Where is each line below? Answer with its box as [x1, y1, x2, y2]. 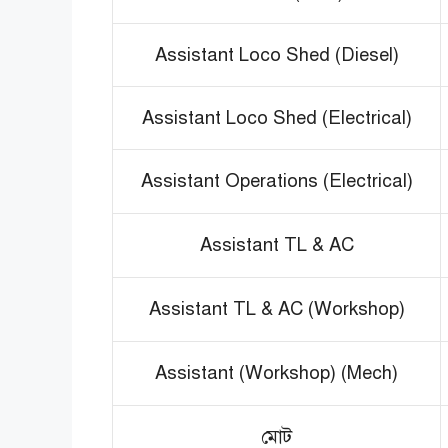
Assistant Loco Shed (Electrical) [141, 105, 412, 129]
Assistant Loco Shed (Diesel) [154, 42, 399, 66]
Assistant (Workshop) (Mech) [155, 360, 398, 384]
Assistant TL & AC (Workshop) [148, 296, 405, 320]
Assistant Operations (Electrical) [140, 168, 413, 192]
